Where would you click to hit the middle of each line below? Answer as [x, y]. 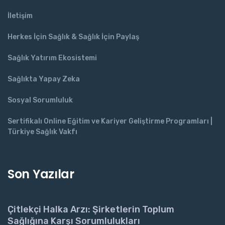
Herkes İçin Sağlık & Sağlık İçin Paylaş [73, 37]
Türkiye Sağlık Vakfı [42, 132]
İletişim [20, 16]
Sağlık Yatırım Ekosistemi [52, 58]
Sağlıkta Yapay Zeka [44, 79]
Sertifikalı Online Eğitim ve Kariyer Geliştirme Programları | [110, 121]
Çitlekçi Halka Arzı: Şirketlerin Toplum [91, 209]
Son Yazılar [41, 174]
